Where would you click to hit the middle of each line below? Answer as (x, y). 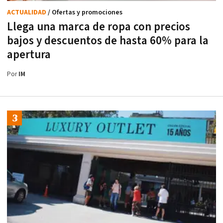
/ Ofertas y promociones (85, 12)
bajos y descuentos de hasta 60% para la (108, 41)
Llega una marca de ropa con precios (99, 27)
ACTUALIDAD (27, 12)
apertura (29, 55)
